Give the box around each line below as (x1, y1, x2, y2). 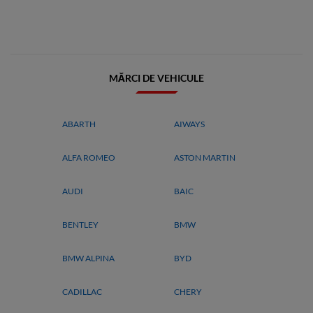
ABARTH (62, 119, 96, 129)
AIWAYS (174, 119, 205, 129)
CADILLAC (62, 286, 102, 297)
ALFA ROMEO (62, 152, 115, 163)
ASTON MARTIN (174, 152, 235, 163)
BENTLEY (62, 219, 99, 230)
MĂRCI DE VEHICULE (109, 72, 204, 84)
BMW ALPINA (62, 253, 115, 263)
